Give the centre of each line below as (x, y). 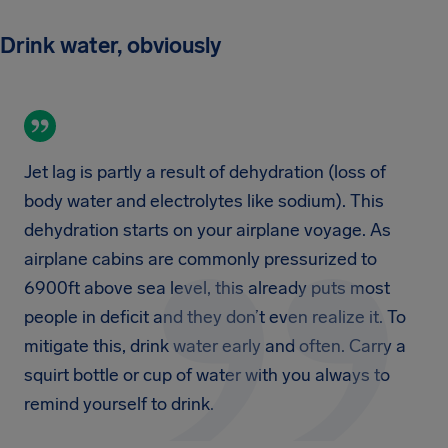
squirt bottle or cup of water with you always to (207, 375)
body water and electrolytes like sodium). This (204, 201)
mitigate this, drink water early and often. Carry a (215, 346)
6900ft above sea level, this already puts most (207, 288)
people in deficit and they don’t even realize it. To (215, 317)
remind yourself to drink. (119, 404)
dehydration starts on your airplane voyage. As (207, 230)
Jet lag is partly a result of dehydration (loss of (205, 172)
